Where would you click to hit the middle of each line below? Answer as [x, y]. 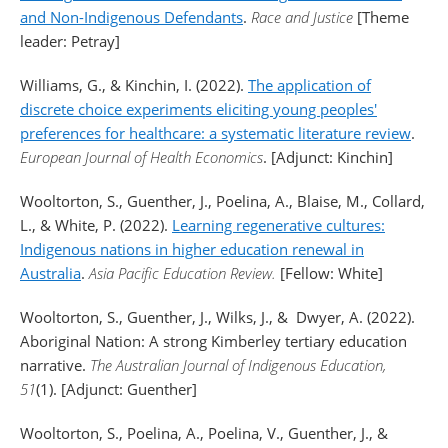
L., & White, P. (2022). [96, 225]
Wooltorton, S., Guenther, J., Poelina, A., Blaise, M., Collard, [222, 201]
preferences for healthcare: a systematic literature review [215, 133]
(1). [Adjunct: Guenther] [116, 389]
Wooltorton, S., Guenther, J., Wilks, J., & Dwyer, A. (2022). [217, 317]
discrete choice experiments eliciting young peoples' [198, 109]
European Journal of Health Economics [141, 157]
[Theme [383, 17]
